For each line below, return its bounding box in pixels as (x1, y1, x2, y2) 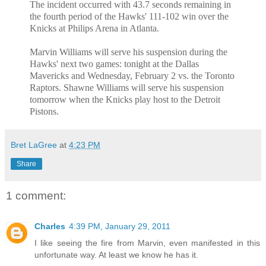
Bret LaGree (11, 140, 57, 150)
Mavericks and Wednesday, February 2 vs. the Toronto (30, 71, 235, 81)
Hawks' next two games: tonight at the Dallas (30, 59, 199, 69)
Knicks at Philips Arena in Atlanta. (30, 23, 159, 34)
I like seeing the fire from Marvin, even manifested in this (34, 238, 260, 248)
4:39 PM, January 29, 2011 (69, 221, 170, 232)
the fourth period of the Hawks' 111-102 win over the (30, 11, 229, 22)
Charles (34, 221, 65, 232)
